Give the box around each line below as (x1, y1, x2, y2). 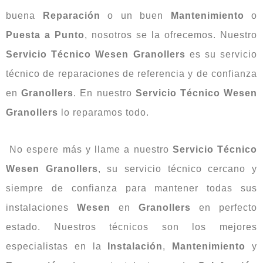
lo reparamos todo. (58, 107, 149, 117)
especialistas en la (6, 241, 108, 251)
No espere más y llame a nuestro (6, 144, 173, 154)
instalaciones (6, 202, 77, 213)
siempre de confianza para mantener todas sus (6, 183, 257, 193)
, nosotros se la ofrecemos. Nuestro (85, 29, 257, 40)
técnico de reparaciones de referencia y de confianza (6, 68, 257, 79)
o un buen (100, 10, 171, 21)
